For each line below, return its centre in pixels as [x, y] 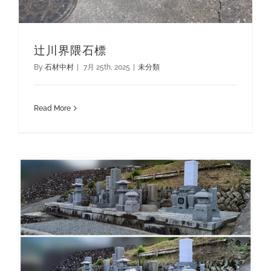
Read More [52, 108]
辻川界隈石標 [70, 50]
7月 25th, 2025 [107, 67]
